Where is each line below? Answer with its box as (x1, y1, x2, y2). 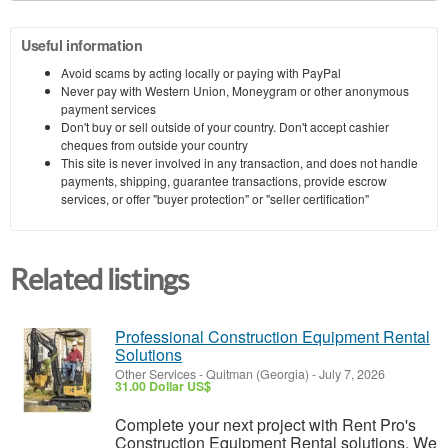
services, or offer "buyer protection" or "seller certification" (61, 190, 369, 208)
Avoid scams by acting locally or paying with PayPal (61, 64, 341, 82)
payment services (61, 100, 156, 118)
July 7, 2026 (316, 365, 385, 384)
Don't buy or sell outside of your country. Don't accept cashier (61, 118, 389, 136)
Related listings (10, 264, 190, 297)
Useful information (21, 35, 143, 56)
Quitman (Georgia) (206, 365, 309, 384)
